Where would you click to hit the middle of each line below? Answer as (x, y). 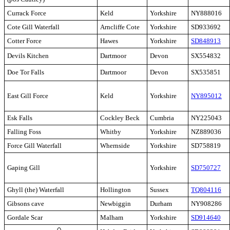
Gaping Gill (24, 168)
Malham (112, 218)
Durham (161, 204)
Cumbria (162, 118)
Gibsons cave (26, 204)
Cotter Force (24, 41)
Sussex (159, 190)
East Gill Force (28, 96)
